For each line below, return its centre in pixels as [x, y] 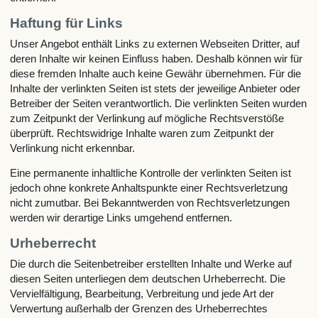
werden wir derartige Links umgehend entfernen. [121, 218]
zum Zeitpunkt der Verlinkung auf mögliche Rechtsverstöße [147, 118]
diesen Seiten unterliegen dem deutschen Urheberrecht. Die [148, 278]
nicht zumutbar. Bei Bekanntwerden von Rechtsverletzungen [150, 203]
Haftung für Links [67, 23]
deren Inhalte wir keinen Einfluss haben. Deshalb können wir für [157, 58]
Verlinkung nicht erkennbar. [73, 148]
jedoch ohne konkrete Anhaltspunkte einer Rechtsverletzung [149, 188]
